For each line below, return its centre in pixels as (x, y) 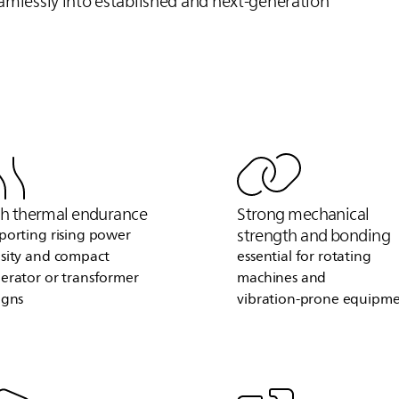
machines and (282, 278)
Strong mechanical (303, 214)
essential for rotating (304, 257)
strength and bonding (313, 236)
